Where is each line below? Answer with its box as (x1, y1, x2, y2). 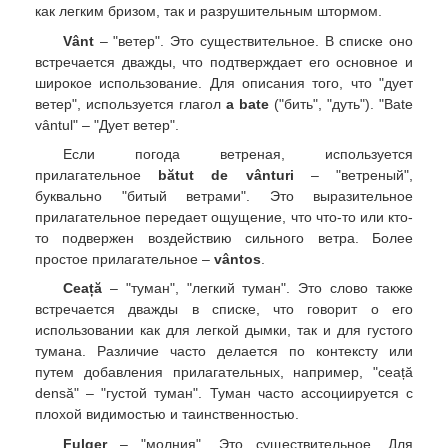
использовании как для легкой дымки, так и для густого (35, 322, 413, 339)
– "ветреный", (293, 166, 414, 183)
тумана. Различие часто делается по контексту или (35, 343, 413, 360)
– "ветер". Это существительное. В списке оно (94, 32, 413, 49)
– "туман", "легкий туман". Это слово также (102, 280, 413, 297)
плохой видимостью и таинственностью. (35, 406, 299, 423)
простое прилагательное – (35, 250, 214, 267)
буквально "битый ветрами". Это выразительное (35, 187, 413, 204)
